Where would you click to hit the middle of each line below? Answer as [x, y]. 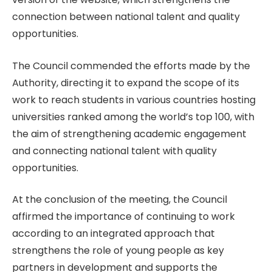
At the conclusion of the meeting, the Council [120, 200]
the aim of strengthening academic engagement [129, 134]
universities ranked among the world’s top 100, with [133, 117]
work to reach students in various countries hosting [134, 100]
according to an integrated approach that [114, 234]
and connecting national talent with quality [114, 151]
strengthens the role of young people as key [118, 251]
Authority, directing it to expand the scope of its [126, 83]
